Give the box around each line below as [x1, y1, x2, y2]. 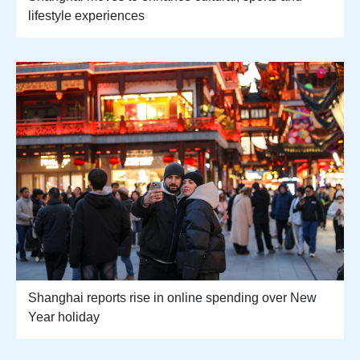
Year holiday [28, 310, 100, 325]
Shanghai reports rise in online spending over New [28, 291, 317, 305]
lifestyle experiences [28, 9, 145, 23]
